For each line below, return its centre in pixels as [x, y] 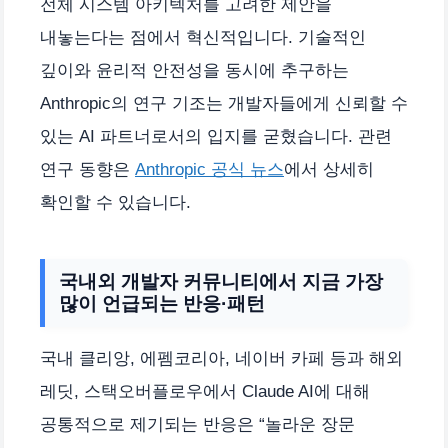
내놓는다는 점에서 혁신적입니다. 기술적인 [203, 38]
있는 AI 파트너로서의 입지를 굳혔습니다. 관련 [216, 137]
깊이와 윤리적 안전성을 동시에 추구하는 [194, 71]
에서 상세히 [329, 170]
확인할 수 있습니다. [115, 203]
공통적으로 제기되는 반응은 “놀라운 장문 [197, 425]
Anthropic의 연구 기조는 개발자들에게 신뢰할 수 [224, 104]
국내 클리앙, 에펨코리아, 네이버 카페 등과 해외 [221, 359]
